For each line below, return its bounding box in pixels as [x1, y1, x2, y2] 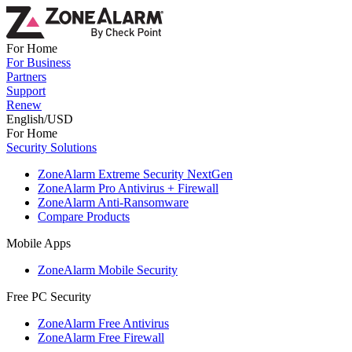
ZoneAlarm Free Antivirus [38, 317, 169, 330]
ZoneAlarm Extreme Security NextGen [38, 167, 233, 181]
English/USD [6, 112, 73, 126]
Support [6, 84, 46, 97]
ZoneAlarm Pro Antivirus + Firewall [38, 181, 218, 195]
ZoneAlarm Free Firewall [38, 331, 164, 344]
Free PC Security [6, 290, 91, 303]
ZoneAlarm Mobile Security [38, 263, 178, 277]
